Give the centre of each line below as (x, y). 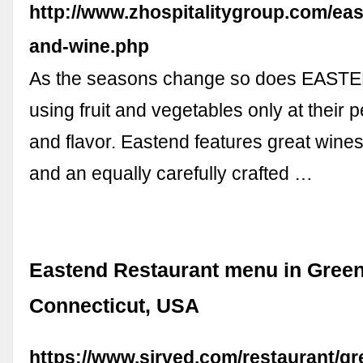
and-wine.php (90, 46)
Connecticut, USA (115, 306)
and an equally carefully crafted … (171, 173)
